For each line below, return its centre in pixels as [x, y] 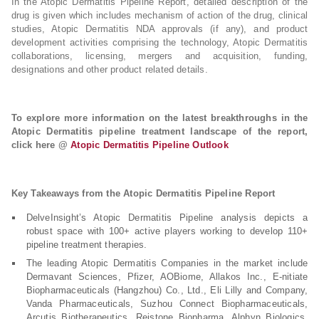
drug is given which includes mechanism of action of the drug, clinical [159, 15]
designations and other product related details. [109, 69]
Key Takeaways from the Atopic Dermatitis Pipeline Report [143, 193]
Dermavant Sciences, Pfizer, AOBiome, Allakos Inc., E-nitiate [167, 277]
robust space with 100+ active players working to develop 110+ [167, 231]
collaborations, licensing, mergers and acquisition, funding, [159, 56]
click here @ [41, 145]
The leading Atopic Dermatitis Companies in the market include [167, 263]
